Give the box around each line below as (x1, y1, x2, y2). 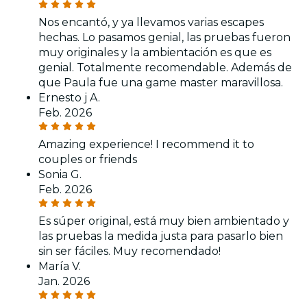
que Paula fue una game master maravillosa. (38, 76, 283, 90)
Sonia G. (38, 168, 82, 182)
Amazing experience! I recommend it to (38, 138, 254, 151)
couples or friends (38, 153, 137, 167)
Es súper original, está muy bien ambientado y (38, 214, 289, 228)
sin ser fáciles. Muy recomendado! (38, 245, 221, 258)
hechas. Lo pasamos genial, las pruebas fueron (38, 31, 291, 45)
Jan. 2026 (38, 275, 90, 288)
